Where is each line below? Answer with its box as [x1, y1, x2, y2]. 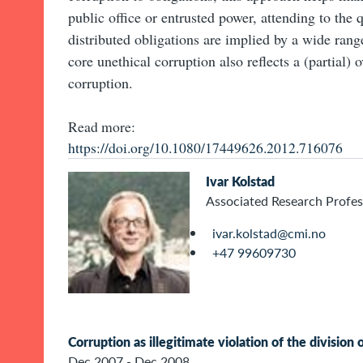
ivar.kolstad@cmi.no [212, 224, 326, 243]
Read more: [68, 117, 135, 137]
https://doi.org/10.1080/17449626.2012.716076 [68, 138, 343, 158]
